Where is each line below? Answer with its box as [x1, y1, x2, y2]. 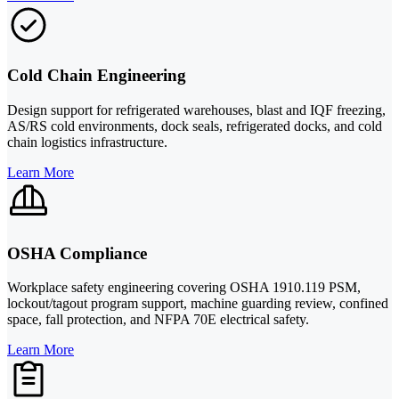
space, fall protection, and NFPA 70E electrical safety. [7, 312, 309, 328]
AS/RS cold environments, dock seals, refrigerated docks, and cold [7, 118, 382, 134]
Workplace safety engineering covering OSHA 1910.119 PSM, [7, 280, 361, 296]
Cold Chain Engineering [7, 66, 186, 85]
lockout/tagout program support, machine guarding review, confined [7, 296, 388, 312]
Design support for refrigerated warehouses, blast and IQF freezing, [7, 102, 386, 118]
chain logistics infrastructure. [7, 134, 167, 150]
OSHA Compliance [7, 243, 147, 263]
